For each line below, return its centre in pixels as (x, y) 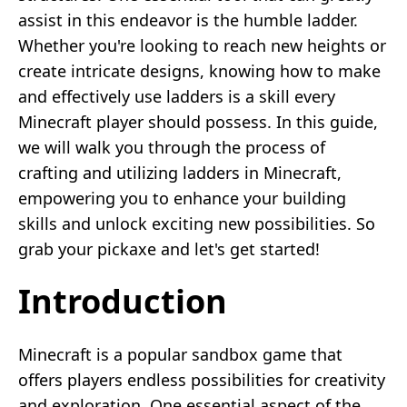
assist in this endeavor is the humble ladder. (188, 20)
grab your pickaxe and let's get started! (169, 248)
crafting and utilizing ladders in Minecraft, (180, 172)
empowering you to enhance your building (182, 198)
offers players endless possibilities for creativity (202, 379)
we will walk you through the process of (172, 147)
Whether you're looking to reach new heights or (202, 45)
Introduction (123, 301)
